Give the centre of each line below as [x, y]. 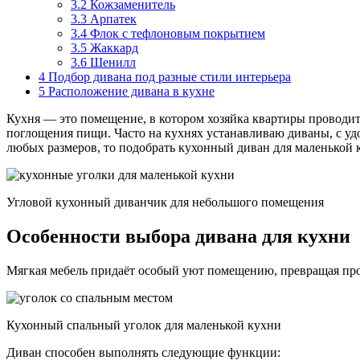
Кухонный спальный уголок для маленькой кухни [144, 325]
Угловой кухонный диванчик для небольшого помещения [165, 202]
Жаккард [112, 47]
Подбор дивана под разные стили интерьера [168, 76]
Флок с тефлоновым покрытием [176, 33]
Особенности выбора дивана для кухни [178, 236]
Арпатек [112, 18]
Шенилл [111, 62]
